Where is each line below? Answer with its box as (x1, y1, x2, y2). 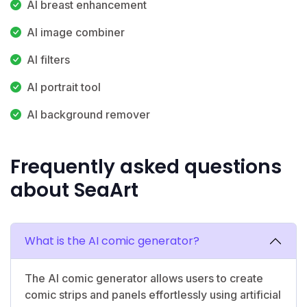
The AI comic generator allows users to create (25, 271, 263, 285)
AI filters (27, 52, 70, 66)
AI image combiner (27, 25, 125, 39)
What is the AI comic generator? (25, 232, 199, 249)
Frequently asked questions (10, 153, 282, 180)
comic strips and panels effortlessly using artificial (25, 287, 281, 302)
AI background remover (27, 107, 150, 121)
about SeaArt (10, 176, 138, 204)
